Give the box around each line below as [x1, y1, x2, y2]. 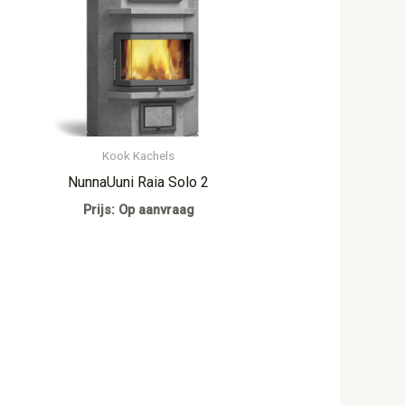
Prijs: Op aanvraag [82, 202, 194, 219]
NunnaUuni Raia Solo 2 [68, 174, 210, 192]
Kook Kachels [102, 147, 175, 163]
